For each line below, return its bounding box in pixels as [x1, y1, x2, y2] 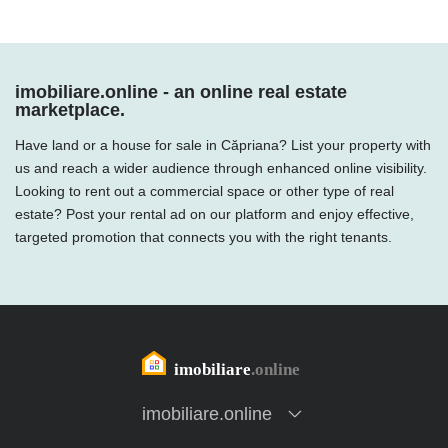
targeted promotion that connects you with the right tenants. [15, 229, 392, 245]
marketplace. [15, 100, 125, 120]
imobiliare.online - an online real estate [15, 82, 347, 102]
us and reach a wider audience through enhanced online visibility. [15, 160, 427, 176]
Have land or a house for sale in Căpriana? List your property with [15, 137, 431, 153]
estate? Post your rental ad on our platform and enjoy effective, [15, 206, 414, 222]
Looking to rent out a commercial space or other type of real [15, 183, 394, 199]
